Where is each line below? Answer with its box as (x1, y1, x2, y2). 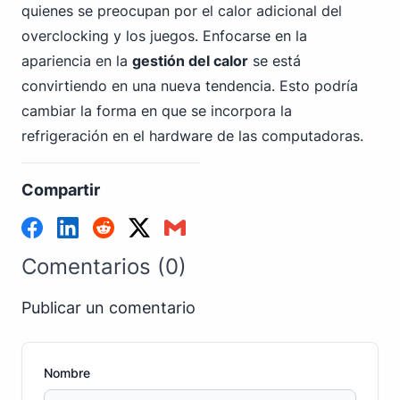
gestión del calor (132, 52, 248, 70)
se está (248, 52, 301, 70)
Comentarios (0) (21, 254, 187, 279)
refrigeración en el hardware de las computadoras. (21, 127, 363, 145)
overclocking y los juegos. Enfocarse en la (21, 27, 307, 45)
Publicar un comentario (21, 298, 196, 317)
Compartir (21, 180, 100, 199)
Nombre (44, 365, 90, 380)
